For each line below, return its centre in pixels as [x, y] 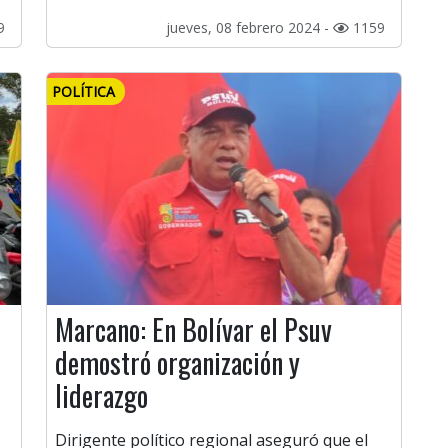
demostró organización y [177, 363]
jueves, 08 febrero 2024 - [249, 28]
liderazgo [101, 396]
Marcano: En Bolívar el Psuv [193, 330]
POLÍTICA [83, 92]
